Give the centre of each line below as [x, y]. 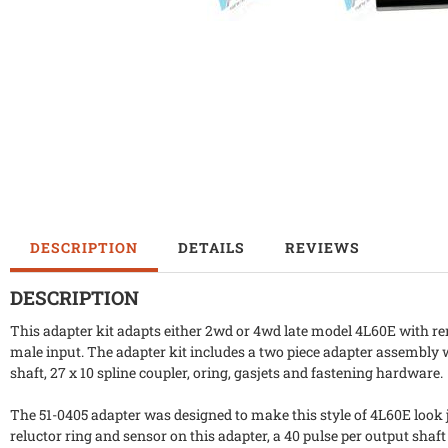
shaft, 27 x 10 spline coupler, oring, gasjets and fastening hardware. [226, 373]
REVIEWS [322, 248]
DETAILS [211, 248]
